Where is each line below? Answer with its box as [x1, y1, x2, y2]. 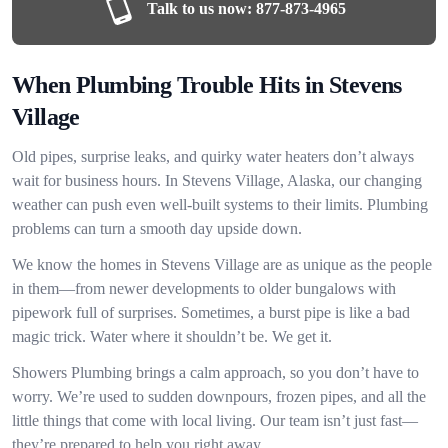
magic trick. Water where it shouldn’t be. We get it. [12, 328, 332, 345]
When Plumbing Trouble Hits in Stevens [12, 72, 402, 98]
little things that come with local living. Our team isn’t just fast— [12, 412, 418, 429]
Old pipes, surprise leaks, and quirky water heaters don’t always [12, 148, 414, 165]
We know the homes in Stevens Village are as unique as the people [12, 256, 432, 273]
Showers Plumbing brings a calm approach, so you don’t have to [12, 364, 419, 381]
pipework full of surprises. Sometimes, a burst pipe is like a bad [12, 304, 410, 321]
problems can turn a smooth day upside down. [12, 220, 302, 237]
